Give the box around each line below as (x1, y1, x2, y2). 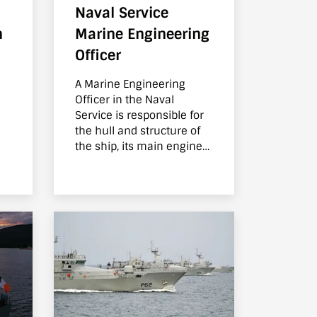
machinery (75, 171, 131, 185)
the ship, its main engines (75, 139, 208, 154)
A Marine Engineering (75, 77, 185, 92)
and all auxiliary (75, 155, 156, 170)
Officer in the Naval (75, 93, 174, 108)
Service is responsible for (75, 108, 204, 123)
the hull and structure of (75, 124, 200, 139)
